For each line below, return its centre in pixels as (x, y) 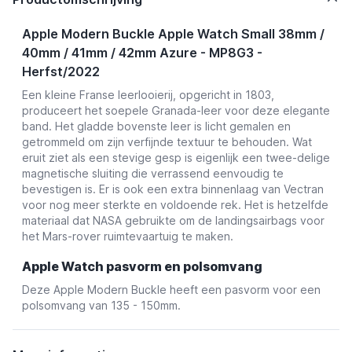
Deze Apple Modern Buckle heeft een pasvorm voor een (171, 290)
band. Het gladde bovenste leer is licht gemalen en (156, 126)
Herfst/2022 (61, 71)
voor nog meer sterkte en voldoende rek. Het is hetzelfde (175, 205)
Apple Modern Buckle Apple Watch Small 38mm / (173, 34)
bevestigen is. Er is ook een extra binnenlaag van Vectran (173, 189)
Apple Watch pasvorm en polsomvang (142, 266)
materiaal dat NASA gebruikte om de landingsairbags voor (173, 220)
